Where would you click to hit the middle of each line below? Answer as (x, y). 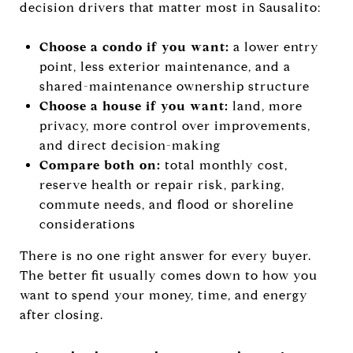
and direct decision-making (130, 145)
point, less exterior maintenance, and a (165, 66)
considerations (87, 224)
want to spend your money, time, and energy (164, 295)
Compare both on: (100, 165)
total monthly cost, (224, 165)
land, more (265, 106)
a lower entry (274, 46)
